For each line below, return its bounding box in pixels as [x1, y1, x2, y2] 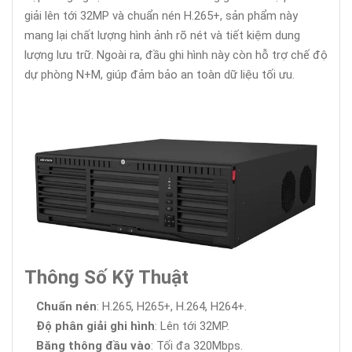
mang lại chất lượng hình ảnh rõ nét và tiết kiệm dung [24, 28, 300, 42]
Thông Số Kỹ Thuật [24, 266, 189, 288]
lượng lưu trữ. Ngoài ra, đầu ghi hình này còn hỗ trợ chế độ [24, 48, 328, 62]
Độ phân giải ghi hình [36, 318, 155, 333]
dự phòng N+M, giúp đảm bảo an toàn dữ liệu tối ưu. [24, 68, 295, 82]
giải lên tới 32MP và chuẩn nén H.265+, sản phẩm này [24, 9, 298, 23]
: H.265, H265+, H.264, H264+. [97, 299, 247, 313]
